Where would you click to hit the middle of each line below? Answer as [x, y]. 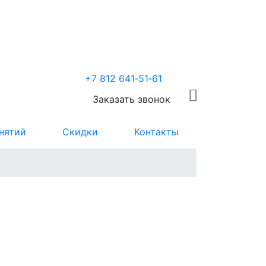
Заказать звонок [131, 99]
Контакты [156, 132]
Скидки [80, 132]
